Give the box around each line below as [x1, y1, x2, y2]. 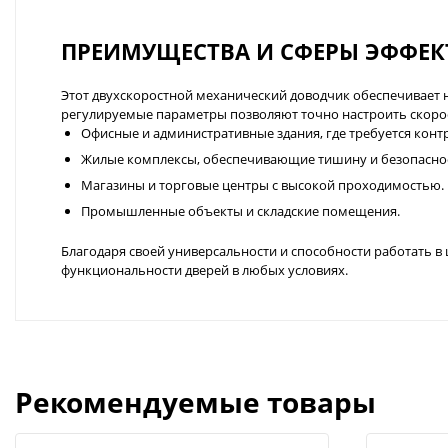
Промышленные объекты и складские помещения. [81, 201, 400, 220]
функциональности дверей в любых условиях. [61, 260, 348, 279]
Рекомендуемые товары [15, 382, 376, 421]
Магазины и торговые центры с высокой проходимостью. [81, 175, 444, 194]
